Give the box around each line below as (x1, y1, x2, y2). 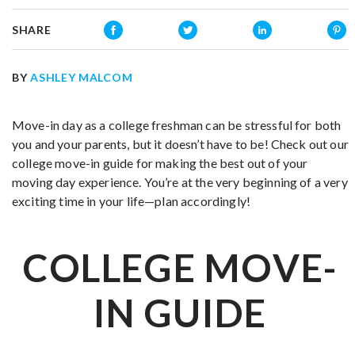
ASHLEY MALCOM (30, 71, 133, 84)
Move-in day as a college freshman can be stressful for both (12, 117, 342, 132)
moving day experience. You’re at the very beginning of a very (12, 174, 348, 189)
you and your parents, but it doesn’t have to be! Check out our (12, 136, 349, 151)
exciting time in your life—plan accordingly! (12, 193, 251, 208)
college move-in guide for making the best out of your (12, 155, 308, 170)
